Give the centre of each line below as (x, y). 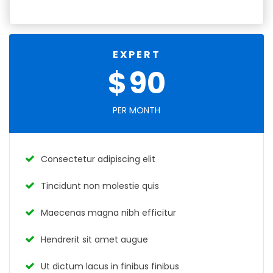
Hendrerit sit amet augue (94, 240)
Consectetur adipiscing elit (98, 159)
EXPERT (136, 55)
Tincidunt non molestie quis (100, 186)
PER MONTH (136, 111)
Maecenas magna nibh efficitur (108, 213)
